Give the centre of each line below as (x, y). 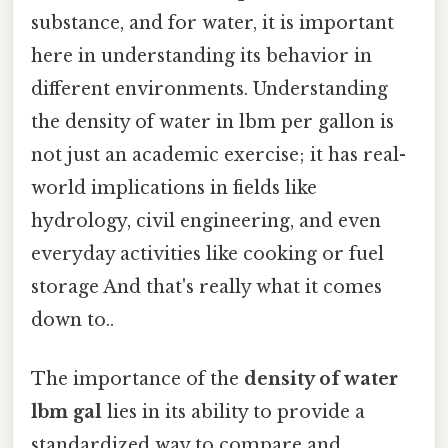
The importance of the (137, 378)
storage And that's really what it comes (206, 286)
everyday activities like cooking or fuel (207, 253)
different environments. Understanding (209, 88)
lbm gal (66, 411)
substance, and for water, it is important (212, 22)
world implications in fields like (174, 187)
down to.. (72, 319)
